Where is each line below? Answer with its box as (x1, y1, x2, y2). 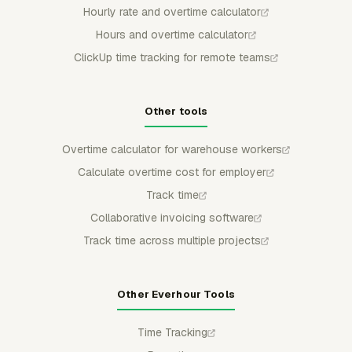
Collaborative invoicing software (90, 211, 254, 225)
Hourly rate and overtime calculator (83, 5, 261, 19)
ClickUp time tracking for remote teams (74, 50, 270, 64)
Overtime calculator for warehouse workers (62, 142, 282, 156)
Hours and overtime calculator (96, 27, 248, 42)
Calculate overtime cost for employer (78, 165, 266, 179)
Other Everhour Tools (117, 288, 235, 301)
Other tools (144, 104, 208, 118)
